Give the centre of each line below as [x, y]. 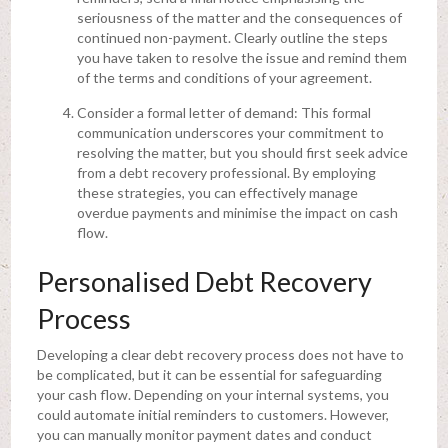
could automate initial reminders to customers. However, [212, 414]
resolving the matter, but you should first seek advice [242, 152]
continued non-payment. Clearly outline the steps [232, 37]
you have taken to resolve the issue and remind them [241, 57]
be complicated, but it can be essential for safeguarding [209, 374]
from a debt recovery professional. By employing [226, 172]
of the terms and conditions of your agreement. [224, 77]
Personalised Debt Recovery [204, 281]
